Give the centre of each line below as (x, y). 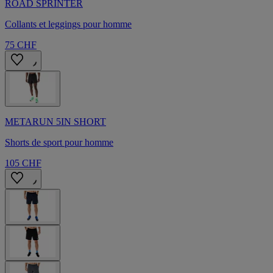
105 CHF (23, 163)
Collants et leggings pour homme (68, 24)
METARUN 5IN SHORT (55, 122)
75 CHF (21, 45)
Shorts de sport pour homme (59, 143)
